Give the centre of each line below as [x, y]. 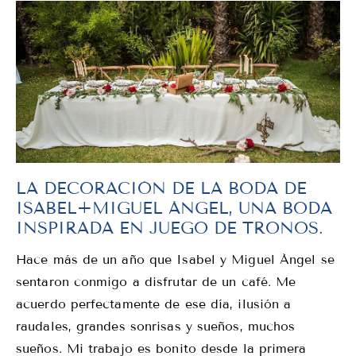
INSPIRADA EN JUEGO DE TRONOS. [170, 228]
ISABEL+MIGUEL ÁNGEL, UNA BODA [174, 208]
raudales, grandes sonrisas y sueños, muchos [156, 326]
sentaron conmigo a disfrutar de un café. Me [156, 281]
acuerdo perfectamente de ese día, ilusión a [154, 304]
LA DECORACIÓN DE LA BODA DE [161, 188]
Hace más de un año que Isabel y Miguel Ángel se [175, 259]
